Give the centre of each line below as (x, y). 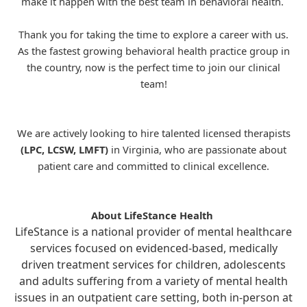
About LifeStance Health (153, 215)
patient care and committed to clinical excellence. (153, 166)
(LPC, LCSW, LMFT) (66, 149)
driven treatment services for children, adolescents (153, 265)
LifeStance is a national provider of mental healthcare (153, 232)
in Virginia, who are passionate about (199, 149)
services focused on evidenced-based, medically (153, 248)
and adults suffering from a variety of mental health (153, 281)
